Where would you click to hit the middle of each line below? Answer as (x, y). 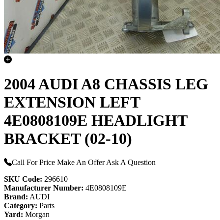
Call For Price (33, 163)
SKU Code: (23, 179)
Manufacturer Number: (44, 188)
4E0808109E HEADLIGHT (96, 120)
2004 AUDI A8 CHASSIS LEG (106, 84)
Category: (21, 206)
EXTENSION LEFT (72, 102)
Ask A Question (131, 163)
